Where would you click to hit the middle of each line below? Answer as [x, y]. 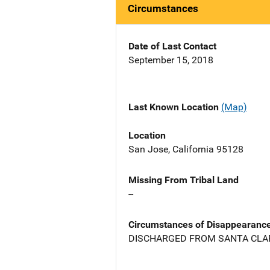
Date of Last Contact [172, 46]
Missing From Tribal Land [184, 180]
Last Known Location [175, 107]
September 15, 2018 [171, 60]
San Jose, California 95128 [186, 149]
